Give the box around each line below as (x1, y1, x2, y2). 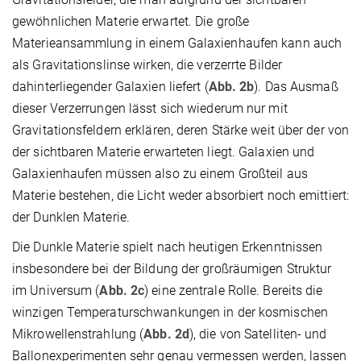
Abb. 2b (208, 78, 255, 94)
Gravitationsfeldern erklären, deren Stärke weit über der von (12, 122, 350, 138)
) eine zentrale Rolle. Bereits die (144, 282, 323, 298)
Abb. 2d (143, 326, 189, 342)
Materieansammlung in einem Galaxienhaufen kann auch (12, 35, 342, 51)
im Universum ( (12, 282, 100, 298)
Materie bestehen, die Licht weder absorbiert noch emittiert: (12, 187, 350, 203)
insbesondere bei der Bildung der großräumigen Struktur (12, 260, 332, 276)
